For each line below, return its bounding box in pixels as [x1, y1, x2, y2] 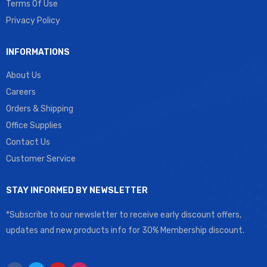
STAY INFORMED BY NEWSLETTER [6, 185, 148, 195]
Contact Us [6, 137, 50, 147]
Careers [6, 87, 36, 97]
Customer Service [6, 154, 76, 164]
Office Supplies [6, 120, 62, 131]
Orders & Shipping [6, 104, 73, 114]
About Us [6, 70, 41, 80]
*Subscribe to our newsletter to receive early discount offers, [6, 210, 241, 220]
